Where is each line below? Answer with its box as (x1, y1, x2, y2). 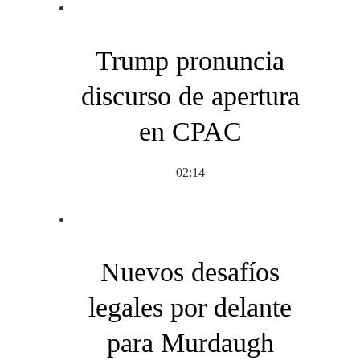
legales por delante (88, 292, 292, 322)
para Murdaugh (106, 327, 274, 358)
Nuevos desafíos (100, 256, 280, 287)
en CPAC (138, 116, 242, 146)
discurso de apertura (80, 80, 300, 111)
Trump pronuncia (96, 45, 284, 76)
